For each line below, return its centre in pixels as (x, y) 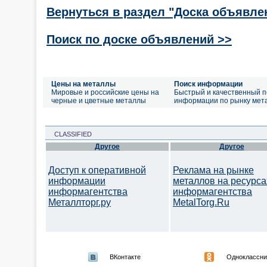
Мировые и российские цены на (105, 92)
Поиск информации (208, 84)
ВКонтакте (125, 257)
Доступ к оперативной (97, 170)
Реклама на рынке (213, 170)
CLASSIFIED (69, 134)
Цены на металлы (83, 84)
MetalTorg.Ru (201, 202)
